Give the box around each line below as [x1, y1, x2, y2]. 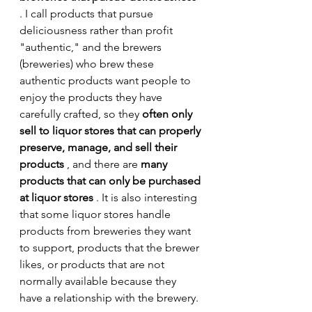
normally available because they [19, 274, 179, 288]
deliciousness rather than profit [19, 24, 175, 38]
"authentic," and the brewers [19, 40, 164, 54]
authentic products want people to [19, 74, 194, 88]
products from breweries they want [19, 224, 194, 238]
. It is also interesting [93, 191, 200, 205]
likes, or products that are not [19, 258, 167, 272]
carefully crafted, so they [19, 107, 142, 121]
